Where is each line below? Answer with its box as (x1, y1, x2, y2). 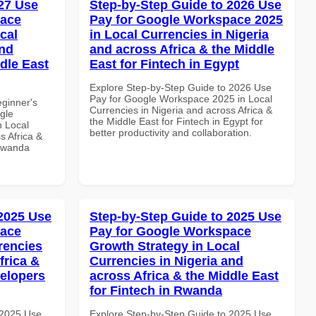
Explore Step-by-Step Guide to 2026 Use (90, 81, 272, 93)
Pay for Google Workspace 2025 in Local (90, 92, 272, 104)
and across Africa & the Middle (90, 42, 274, 56)
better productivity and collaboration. (90, 126, 252, 138)
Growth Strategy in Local (90, 238, 240, 253)
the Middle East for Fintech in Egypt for (90, 115, 263, 127)
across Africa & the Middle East (90, 268, 279, 283)
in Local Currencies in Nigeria (90, 27, 269, 42)
